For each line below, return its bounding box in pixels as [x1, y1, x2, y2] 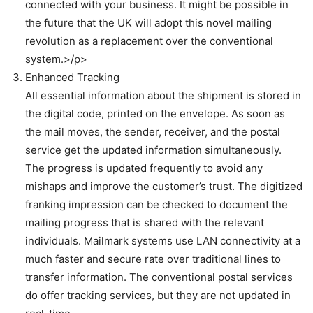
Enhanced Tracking [25, 70, 119, 84]
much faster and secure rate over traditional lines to [25, 252, 281, 265]
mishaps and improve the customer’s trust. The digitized [25, 179, 303, 193]
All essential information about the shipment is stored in [25, 88, 301, 102]
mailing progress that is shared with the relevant [25, 215, 264, 229]
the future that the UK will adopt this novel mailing [25, 15, 272, 29]
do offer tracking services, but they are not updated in [25, 288, 291, 302]
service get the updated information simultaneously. [25, 143, 282, 156]
